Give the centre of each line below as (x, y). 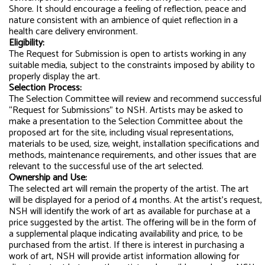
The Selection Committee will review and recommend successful (135, 99)
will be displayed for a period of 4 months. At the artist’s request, (135, 201)
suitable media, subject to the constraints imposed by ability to (132, 66)
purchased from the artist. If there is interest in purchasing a (127, 245)
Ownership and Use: (48, 178)
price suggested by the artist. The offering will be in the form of (132, 223)
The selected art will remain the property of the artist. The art (129, 189)
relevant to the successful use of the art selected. (106, 167)
